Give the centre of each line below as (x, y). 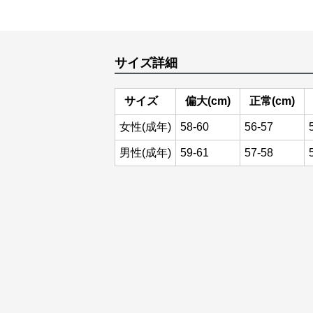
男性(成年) (145, 153)
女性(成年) (145, 127)
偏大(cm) (208, 101)
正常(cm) (272, 101)
